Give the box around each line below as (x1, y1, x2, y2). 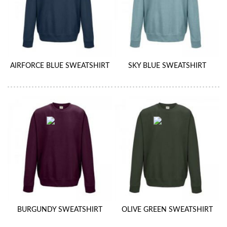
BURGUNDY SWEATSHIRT (17, 206, 103, 213)
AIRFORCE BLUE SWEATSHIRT (10, 62, 110, 69)
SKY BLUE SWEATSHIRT (128, 62, 206, 69)
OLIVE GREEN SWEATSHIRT (121, 206, 213, 213)
